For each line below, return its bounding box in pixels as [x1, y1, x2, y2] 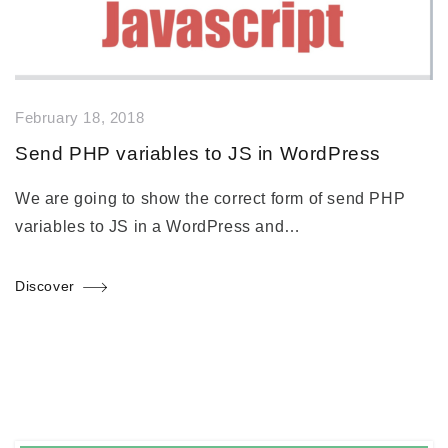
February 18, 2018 [15, 109, 145, 126]
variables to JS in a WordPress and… [15, 217, 301, 235]
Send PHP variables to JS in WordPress [15, 142, 382, 164]
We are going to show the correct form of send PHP [15, 189, 406, 207]
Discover [15, 277, 75, 294]
